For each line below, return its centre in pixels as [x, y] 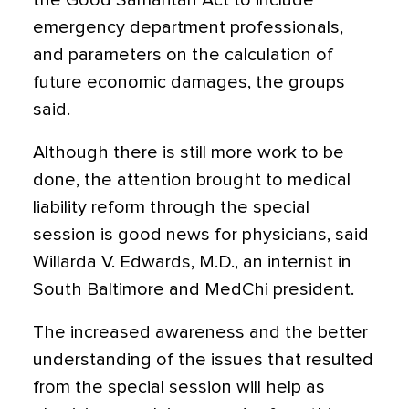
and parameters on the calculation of [183, 55]
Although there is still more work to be [189, 152]
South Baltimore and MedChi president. [194, 289]
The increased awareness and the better [200, 332]
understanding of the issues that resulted [203, 360]
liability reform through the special [171, 207]
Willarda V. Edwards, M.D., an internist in [192, 262]
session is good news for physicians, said [201, 235]
